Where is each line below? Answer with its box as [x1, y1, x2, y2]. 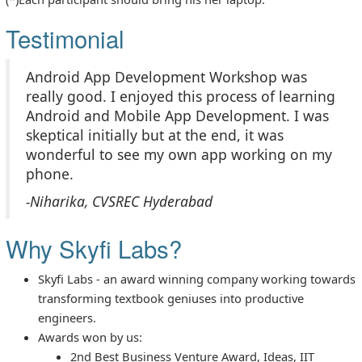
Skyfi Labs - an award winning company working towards [38, 270, 356, 287]
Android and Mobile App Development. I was [26, 105, 329, 125]
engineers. [38, 309, 96, 326]
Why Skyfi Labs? [6, 230, 182, 265]
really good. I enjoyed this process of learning [26, 86, 335, 106]
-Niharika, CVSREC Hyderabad [26, 191, 213, 211]
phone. [26, 163, 74, 183]
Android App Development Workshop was [26, 66, 307, 86]
